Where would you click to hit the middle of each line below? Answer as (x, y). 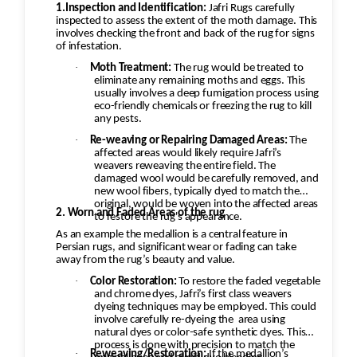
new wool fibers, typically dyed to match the (197, 192)
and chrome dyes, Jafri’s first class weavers (193, 295)
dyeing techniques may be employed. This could (205, 308)
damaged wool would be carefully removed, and (206, 179)
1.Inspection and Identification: (131, 9)
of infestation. (89, 47)
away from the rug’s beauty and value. (146, 261)
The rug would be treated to (238, 69)
